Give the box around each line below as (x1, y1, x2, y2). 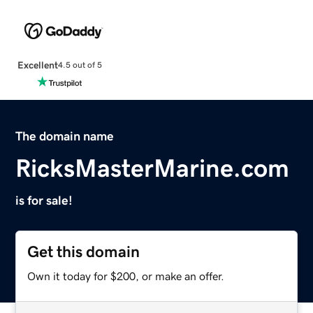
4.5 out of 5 (57, 61, 102, 70)
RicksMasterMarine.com (15, 155, 290, 181)
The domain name (15, 129, 115, 143)
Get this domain (27, 243, 140, 260)
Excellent (17, 59, 58, 70)
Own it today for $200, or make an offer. (27, 270, 225, 282)
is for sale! (15, 194, 73, 207)
